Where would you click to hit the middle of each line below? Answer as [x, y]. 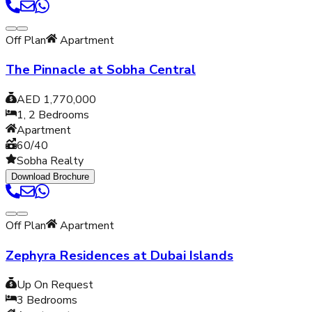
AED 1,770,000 [56, 99]
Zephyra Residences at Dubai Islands [119, 255]
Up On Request [55, 285]
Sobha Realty [50, 161]
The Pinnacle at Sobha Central [101, 70]
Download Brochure [50, 176]
